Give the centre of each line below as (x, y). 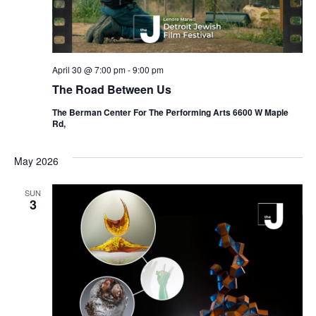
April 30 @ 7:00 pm (89, 69)
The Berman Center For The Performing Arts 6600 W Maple (170, 112)
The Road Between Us (111, 89)
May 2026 (36, 160)
